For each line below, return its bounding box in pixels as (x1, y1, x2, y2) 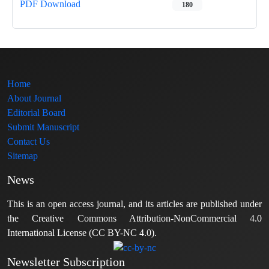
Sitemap (7, 150, 38, 162)
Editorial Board (7, 107, 65, 118)
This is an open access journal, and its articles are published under (7, 198, 262, 210)
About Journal (7, 92, 61, 104)
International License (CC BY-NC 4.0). (7, 227, 157, 238)
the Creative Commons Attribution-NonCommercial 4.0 (7, 213, 262, 224)
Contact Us (7, 136, 50, 147)
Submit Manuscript (7, 121, 79, 133)
